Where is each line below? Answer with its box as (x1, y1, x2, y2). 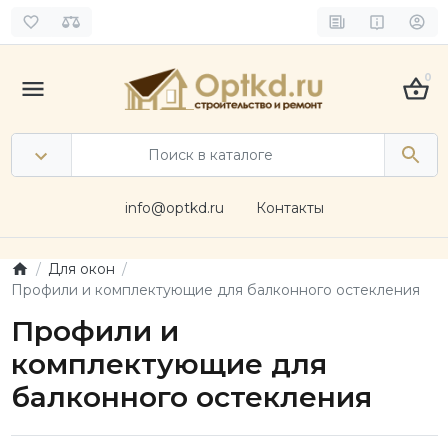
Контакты (255, 199, 324, 217)
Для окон (47, 259, 115, 278)
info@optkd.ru (124, 199, 224, 217)
